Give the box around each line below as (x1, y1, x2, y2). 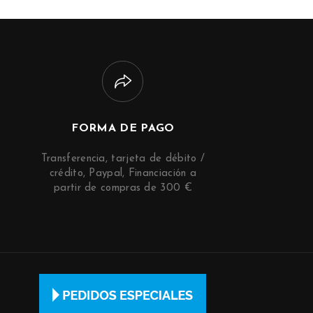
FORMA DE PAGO (71, 122, 175, 134)
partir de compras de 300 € (54, 182, 192, 194)
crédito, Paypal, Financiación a (49, 168, 197, 179)
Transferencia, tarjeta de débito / (41, 153, 205, 164)
